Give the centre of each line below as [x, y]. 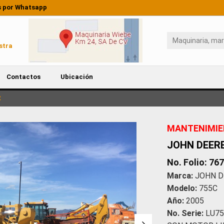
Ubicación [76, 77]
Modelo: [182, 188]
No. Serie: [185, 213]
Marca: [180, 175]
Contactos [23, 77]
